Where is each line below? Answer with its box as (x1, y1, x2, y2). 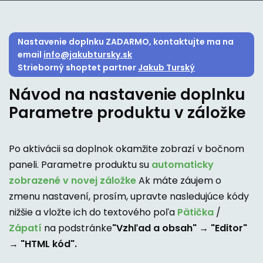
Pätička (177, 205, 214, 220)
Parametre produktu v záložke (9, 102, 246, 124)
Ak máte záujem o (136, 174, 221, 188)
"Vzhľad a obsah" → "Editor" (112, 221, 247, 235)
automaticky (151, 158, 214, 172)
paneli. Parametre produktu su (9, 158, 151, 172)
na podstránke (42, 221, 112, 235)
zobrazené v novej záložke (9, 174, 136, 188)
